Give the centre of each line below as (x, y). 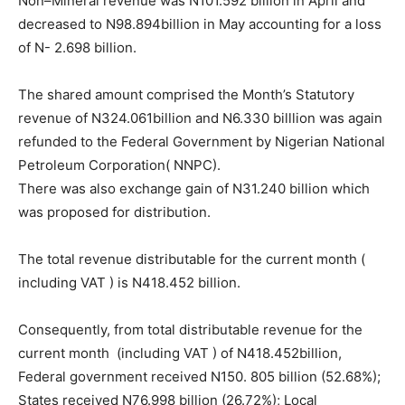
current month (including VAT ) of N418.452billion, (180, 353)
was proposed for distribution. (114, 212)
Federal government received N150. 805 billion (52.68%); (199, 376)
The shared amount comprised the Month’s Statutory (186, 94)
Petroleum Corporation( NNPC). (119, 165)
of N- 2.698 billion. (77, 47)
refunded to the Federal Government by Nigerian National (202, 141)
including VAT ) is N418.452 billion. (131, 282)
